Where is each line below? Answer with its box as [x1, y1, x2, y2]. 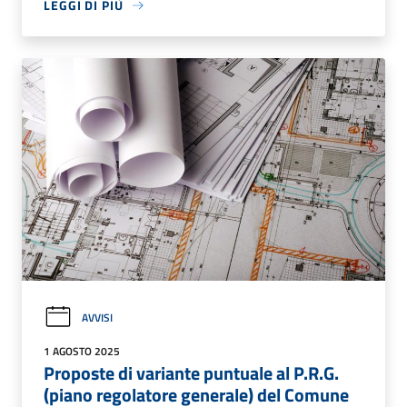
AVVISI [82, 308, 113, 326]
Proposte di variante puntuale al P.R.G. [44, 359, 339, 388]
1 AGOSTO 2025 [44, 342, 120, 361]
